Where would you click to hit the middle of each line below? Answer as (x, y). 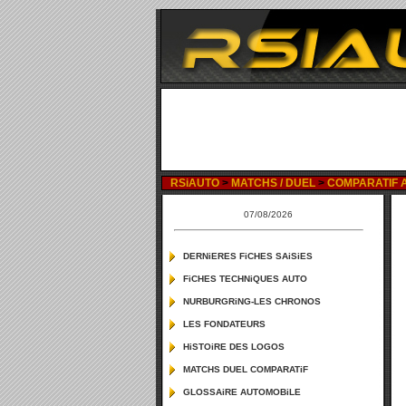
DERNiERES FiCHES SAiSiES (248, 256)
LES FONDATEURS (224, 324)
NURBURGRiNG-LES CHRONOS (252, 301)
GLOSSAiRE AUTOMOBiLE (242, 392)
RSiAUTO (195, 183)
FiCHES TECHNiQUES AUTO (245, 279)
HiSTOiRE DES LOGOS (234, 347)
